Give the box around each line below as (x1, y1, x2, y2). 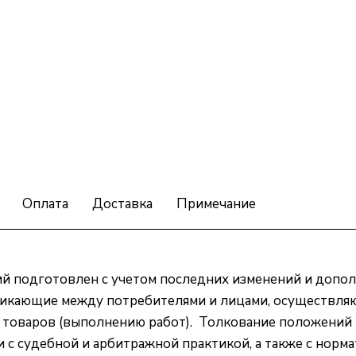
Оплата (22, 194, 68, 213)
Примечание (176, 194, 256, 213)
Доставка (92, 194, 153, 213)
